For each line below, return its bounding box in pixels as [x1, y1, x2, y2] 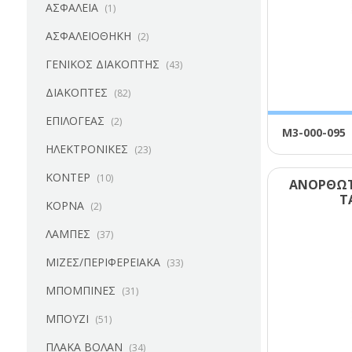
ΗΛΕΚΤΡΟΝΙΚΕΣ [45, 141, 128, 156]
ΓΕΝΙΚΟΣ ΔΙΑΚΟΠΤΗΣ [45, 57, 159, 71]
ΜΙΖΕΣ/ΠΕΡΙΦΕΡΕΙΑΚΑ [45, 255, 160, 269]
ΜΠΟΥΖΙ [45, 311, 89, 326]
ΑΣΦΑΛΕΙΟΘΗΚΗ [45, 28, 131, 43]
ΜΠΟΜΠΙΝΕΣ [45, 283, 115, 298]
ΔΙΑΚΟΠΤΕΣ [45, 85, 108, 100]
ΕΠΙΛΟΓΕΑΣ [45, 113, 104, 128]
